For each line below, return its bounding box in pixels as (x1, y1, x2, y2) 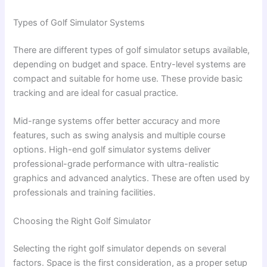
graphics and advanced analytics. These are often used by (13, 173, 250, 184)
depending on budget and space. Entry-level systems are (13, 59, 246, 70)
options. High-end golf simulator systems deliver (13, 144, 211, 156)
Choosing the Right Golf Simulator (13, 215, 151, 226)
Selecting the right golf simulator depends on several (13, 243, 226, 254)
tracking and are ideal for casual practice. (13, 88, 179, 99)
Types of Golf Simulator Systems (13, 17, 145, 29)
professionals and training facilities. (13, 187, 156, 198)
